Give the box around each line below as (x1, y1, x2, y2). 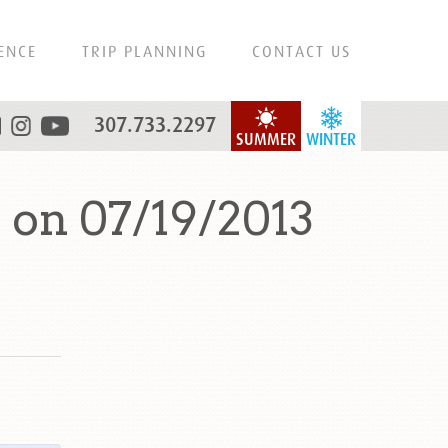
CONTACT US (252, 42, 351, 60)
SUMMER (236, 130, 296, 149)
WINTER (306, 130, 356, 149)
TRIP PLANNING (82, 42, 207, 60)
